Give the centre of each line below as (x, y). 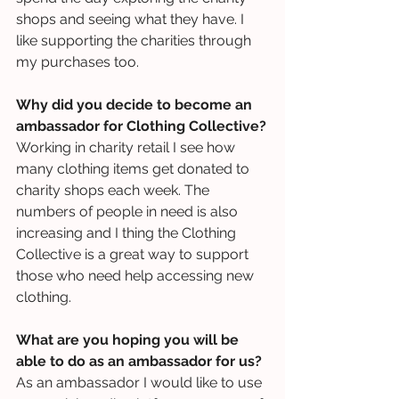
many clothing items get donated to (134, 168)
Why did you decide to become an (136, 104)
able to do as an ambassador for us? (139, 361)
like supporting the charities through (135, 40)
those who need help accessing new (137, 275)
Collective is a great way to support (134, 254)
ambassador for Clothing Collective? (141, 126)
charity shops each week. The (114, 190)
